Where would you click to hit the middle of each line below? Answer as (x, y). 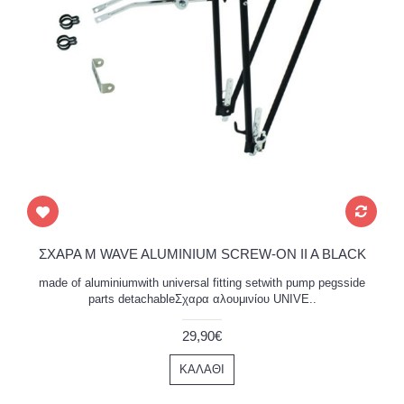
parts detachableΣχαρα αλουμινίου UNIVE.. (202, 298)
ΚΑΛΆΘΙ (202, 369)
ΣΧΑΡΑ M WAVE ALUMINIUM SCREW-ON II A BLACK (202, 253)
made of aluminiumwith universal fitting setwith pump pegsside (202, 282)
